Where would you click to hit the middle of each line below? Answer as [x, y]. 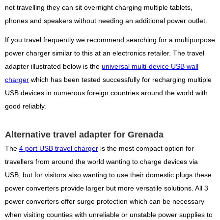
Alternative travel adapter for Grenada [84, 134]
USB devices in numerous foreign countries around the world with [106, 93]
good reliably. [26, 106]
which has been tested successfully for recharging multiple [120, 80]
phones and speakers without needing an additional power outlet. [106, 21]
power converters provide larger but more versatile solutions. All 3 [107, 188]
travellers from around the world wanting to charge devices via [101, 162]
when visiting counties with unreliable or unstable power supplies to [109, 215]
